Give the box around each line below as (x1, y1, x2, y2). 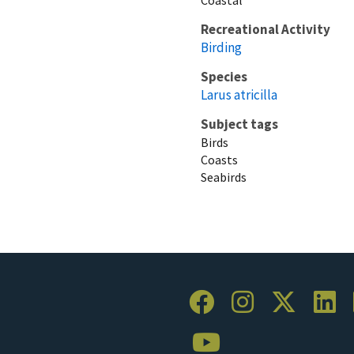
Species (201, 67, 247, 85)
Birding (201, 38, 242, 56)
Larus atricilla (201, 85, 277, 104)
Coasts (201, 151, 238, 168)
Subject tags (201, 115, 278, 133)
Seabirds (201, 168, 247, 185)
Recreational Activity (201, 20, 330, 38)
